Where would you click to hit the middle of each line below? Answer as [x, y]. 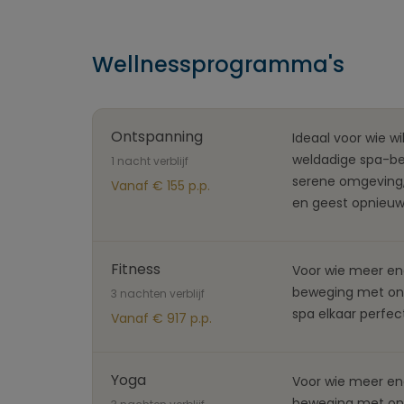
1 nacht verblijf [150, 161]
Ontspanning [157, 137]
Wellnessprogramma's [218, 64]
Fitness [136, 269]
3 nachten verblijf [158, 294]
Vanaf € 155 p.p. [161, 186]
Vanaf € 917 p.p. [161, 318]
